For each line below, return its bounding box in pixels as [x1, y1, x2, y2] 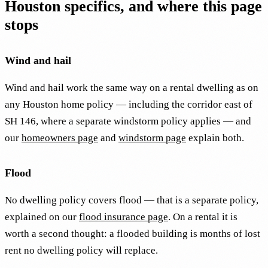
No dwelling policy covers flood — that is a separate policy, [5, 194, 258, 206]
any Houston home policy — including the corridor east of [5, 98, 252, 110]
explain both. [186, 132, 244, 144]
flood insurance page [79, 211, 168, 223]
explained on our [5, 211, 79, 223]
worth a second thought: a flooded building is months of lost [5, 228, 260, 240]
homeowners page [22, 132, 98, 144]
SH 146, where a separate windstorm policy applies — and [5, 115, 251, 127]
